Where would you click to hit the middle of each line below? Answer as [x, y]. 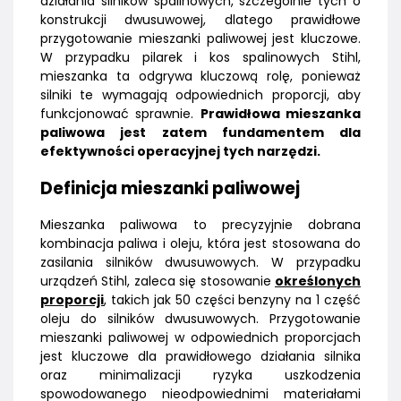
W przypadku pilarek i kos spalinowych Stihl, [200, 58]
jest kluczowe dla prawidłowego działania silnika [200, 357]
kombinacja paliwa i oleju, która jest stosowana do [200, 244]
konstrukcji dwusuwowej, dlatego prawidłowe [200, 20]
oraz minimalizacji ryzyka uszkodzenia [200, 375]
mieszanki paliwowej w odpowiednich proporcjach [200, 338]
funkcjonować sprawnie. [120, 114]
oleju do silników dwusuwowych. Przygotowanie [200, 319]
